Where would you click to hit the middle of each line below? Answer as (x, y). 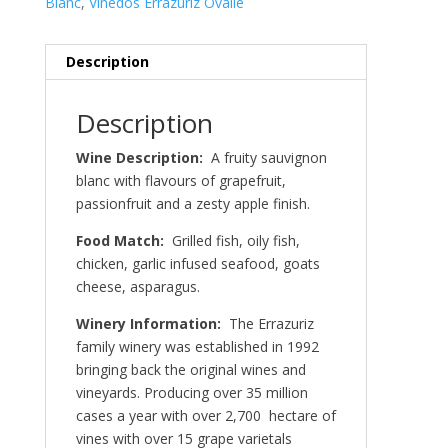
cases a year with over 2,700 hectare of (205, 415)
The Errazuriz (271, 323)
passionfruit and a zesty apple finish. (192, 203)
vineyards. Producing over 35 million (191, 392)
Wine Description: (143, 157)
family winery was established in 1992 (197, 346)
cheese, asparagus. (137, 286)
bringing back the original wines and (190, 369)
